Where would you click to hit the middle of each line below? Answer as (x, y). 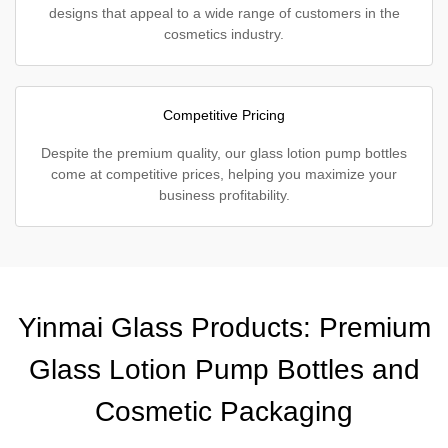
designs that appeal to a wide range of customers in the (224, 13)
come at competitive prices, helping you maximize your (224, 174)
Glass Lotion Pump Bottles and (224, 369)
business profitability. (224, 195)
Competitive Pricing (224, 115)
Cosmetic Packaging (224, 411)
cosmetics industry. (224, 34)
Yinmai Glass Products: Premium (224, 327)
